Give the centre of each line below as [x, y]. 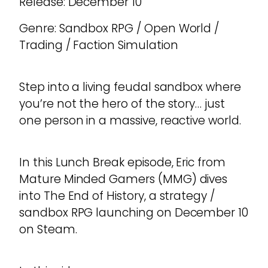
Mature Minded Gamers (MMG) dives [124, 179]
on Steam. [48, 230]
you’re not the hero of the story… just [122, 104]
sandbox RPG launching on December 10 [134, 213]
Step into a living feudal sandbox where [130, 87]
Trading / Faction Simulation [99, 45]
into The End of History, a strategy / [117, 196]
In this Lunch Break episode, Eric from [122, 163]
